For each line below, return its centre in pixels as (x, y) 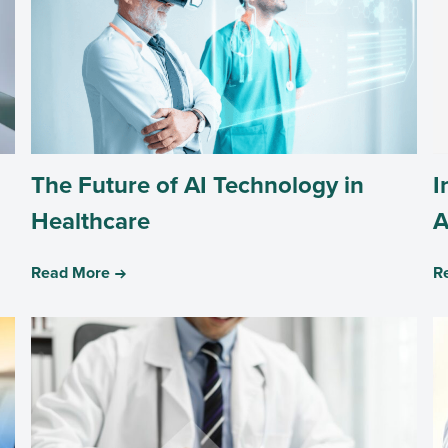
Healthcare (91, 221)
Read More (71, 273)
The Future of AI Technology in (198, 185)
